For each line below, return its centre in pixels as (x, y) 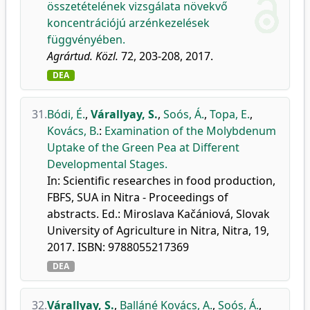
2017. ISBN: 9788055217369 (118, 247)
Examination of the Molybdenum (190, 131)
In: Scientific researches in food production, (161, 181)
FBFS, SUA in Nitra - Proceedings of (138, 197)
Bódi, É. (66, 114)
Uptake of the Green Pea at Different (143, 147)
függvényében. (86, 39)
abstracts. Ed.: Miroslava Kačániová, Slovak (158, 214)
